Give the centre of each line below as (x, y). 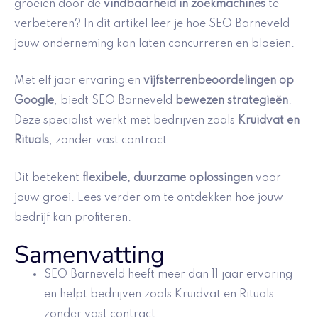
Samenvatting (89, 255)
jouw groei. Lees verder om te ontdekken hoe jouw (149, 198)
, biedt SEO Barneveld (115, 101)
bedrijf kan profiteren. (73, 218)
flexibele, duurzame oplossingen (168, 178)
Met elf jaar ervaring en (79, 81)
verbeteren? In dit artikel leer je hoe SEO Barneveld (152, 24)
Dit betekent (48, 178)
